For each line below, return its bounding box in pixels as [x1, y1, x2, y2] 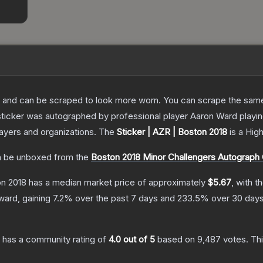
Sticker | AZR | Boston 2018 [117, 126, 227, 138]
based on [155, 234, 197, 245]
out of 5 [121, 234, 155, 245]
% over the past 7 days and [64, 193, 177, 204]
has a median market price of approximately [26, 177, 208, 188]
